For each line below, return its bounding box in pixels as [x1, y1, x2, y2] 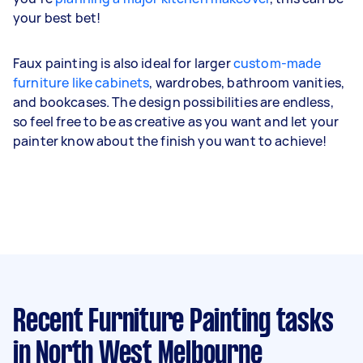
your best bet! [13, 8, 101, 27]
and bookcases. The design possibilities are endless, [13, 92, 334, 111]
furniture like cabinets [13, 73, 150, 92]
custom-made [233, 53, 322, 72]
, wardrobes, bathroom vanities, [149, 73, 345, 92]
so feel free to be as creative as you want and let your [13, 112, 340, 130]
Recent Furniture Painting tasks [13, 307, 334, 337]
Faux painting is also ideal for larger [13, 53, 233, 72]
